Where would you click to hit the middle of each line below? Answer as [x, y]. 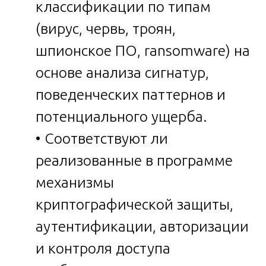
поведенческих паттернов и [131, 94]
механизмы [75, 182]
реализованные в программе [134, 160]
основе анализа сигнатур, [122, 72]
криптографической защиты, [134, 204]
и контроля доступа [103, 248]
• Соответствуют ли [102, 138]
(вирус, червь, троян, [106, 28]
